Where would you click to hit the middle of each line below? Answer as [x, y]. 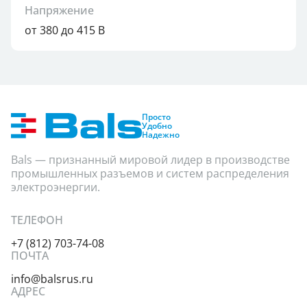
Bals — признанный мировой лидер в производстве [150, 160]
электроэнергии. [56, 187]
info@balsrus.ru [52, 279]
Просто [156, 117]
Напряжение [59, 10]
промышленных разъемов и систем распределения [150, 173]
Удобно [157, 126]
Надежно [161, 135]
